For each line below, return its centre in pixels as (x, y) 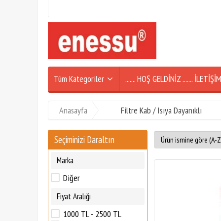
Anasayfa (73, 110)
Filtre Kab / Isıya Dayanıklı (161, 110)
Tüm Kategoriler (79, 79)
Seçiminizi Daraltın (84, 140)
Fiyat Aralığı (74, 196)
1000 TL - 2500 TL (92, 214)
